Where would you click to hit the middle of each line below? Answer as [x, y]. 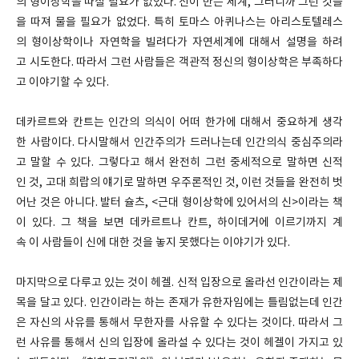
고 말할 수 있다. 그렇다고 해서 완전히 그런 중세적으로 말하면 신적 [179, 163]
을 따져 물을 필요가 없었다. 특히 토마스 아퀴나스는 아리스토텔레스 [179, 22]
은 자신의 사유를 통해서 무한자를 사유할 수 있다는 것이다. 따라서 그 [179, 323]
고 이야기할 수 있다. [64, 83]
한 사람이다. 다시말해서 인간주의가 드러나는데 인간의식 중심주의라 [179, 143]
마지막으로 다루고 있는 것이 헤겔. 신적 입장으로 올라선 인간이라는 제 [179, 283]
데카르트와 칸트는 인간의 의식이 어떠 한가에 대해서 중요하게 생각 [179, 123]
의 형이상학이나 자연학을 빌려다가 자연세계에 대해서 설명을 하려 [179, 42]
